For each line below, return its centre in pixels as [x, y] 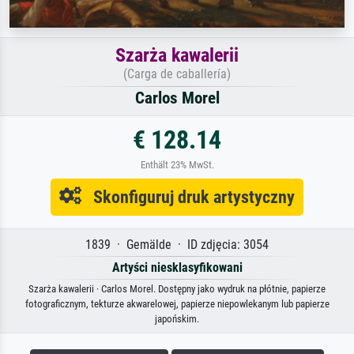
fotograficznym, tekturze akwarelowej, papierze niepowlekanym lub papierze [177, 303]
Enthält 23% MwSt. [177, 164]
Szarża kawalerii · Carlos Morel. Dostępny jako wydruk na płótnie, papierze [177, 288]
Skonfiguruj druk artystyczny [188, 196]
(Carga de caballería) [177, 73]
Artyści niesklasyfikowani [177, 267]
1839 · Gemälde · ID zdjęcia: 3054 [177, 244]
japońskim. [177, 318]
